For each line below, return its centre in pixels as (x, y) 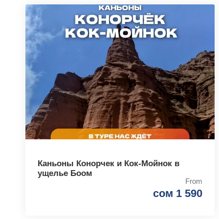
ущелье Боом (65, 174)
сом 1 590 (177, 194)
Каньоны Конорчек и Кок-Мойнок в (109, 164)
